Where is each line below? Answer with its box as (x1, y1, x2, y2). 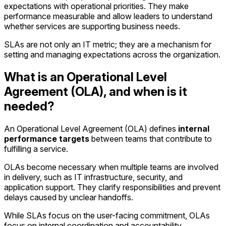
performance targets (4, 133, 89, 144)
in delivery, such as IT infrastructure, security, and (4, 172, 183, 182)
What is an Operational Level (4, 69, 167, 84)
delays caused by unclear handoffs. (4, 192, 133, 202)
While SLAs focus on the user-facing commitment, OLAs (4, 210, 210, 220)
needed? (4, 98, 54, 114)
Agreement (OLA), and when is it (4, 84, 187, 99)
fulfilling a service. (4, 143, 68, 154)
